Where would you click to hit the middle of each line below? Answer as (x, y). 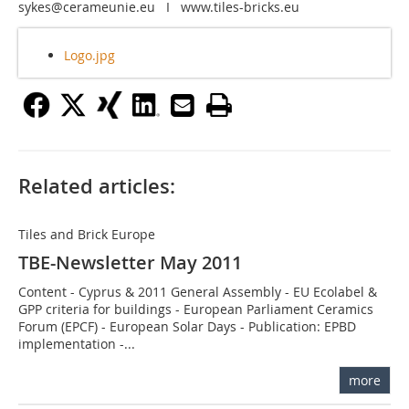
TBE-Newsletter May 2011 (130, 263)
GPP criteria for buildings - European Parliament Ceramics (196, 309)
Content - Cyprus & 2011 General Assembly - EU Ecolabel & (198, 292)
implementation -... (77, 344)
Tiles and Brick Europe (87, 235)
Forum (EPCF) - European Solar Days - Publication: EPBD (187, 327)
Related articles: (97, 187)
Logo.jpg (89, 56)
